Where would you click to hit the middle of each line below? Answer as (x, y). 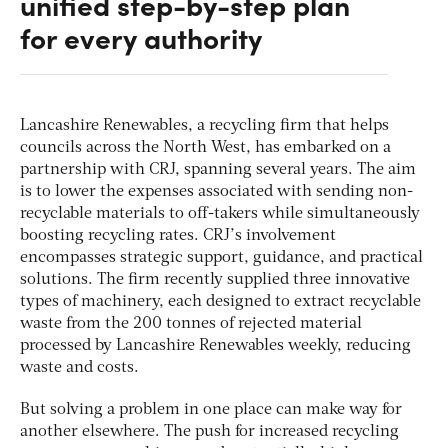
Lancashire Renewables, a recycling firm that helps (204, 125)
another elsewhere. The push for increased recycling (209, 431)
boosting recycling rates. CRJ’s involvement (178, 235)
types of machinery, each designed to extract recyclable (220, 301)
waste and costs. (79, 367)
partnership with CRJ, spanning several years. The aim (218, 169)
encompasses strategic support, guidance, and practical (221, 257)
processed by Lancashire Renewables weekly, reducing (215, 345)
